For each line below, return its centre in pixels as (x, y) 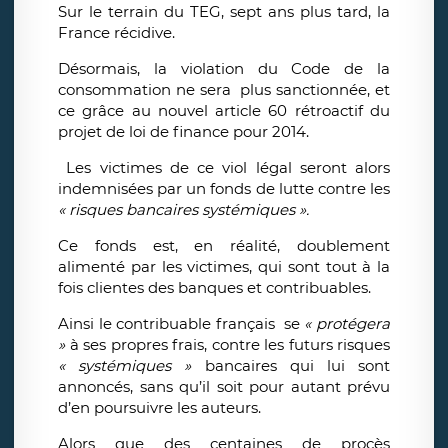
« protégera (347, 324)
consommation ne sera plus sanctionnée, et (224, 90)
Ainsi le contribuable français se (181, 324)
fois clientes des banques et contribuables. (214, 288)
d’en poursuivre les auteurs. (159, 408)
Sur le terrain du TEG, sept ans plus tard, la (224, 12)
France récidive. (116, 33)
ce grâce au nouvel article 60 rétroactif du (224, 111)
